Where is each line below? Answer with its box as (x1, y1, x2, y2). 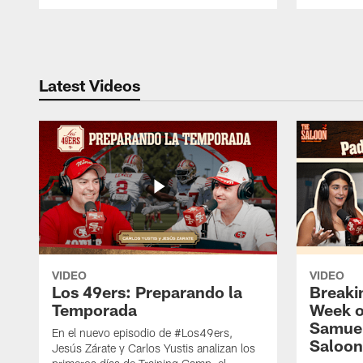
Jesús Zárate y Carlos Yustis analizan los (52, 341, 255, 356)
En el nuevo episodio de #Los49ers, (52, 326, 233, 340)
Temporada (52, 300, 137, 320)
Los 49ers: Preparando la (52, 282, 242, 302)
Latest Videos (39, 75, 140, 95)
